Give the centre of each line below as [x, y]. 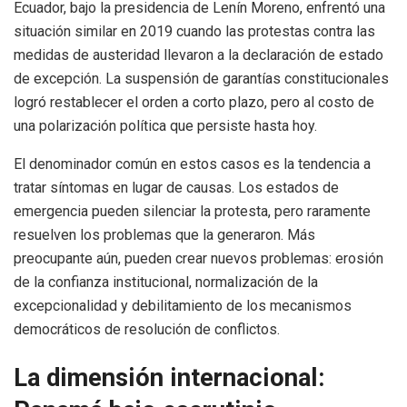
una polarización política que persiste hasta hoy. [165, 125]
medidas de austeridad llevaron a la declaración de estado [199, 55]
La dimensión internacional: [169, 378]
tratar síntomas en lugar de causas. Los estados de [176, 187]
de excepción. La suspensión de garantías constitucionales [201, 78]
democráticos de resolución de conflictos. [147, 329]
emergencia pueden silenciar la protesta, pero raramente [192, 211]
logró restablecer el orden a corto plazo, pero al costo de [194, 102]
